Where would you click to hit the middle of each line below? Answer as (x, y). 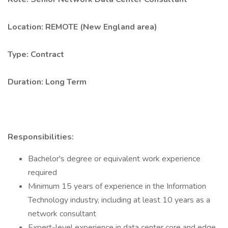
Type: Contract (36, 54)
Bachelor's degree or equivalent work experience (114, 159)
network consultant (62, 214)
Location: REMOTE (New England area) (82, 27)
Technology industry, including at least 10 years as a (119, 200)
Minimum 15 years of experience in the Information (117, 186)
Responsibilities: (41, 137)
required (42, 173)
